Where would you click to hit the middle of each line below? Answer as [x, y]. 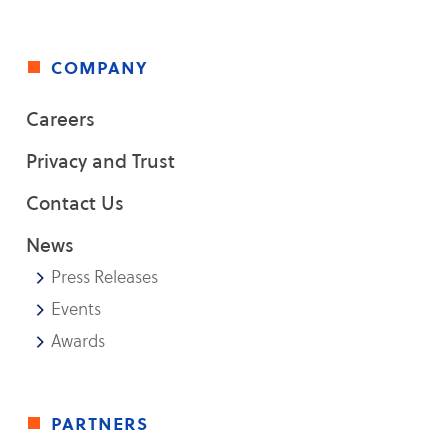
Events [76, 309]
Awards [78, 341]
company [100, 67]
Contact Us [75, 203]
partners [100, 423]
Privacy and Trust [101, 161]
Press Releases [105, 277]
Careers [61, 119]
